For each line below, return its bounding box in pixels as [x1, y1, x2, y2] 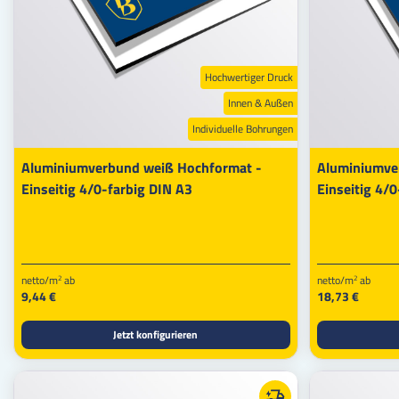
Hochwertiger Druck [204, 68, 293, 85]
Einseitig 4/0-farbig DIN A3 [21, 177, 192, 199]
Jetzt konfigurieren [113, 325, 199, 343]
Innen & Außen [227, 94, 293, 111]
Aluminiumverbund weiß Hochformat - [21, 156, 262, 178]
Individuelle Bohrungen [191, 119, 293, 137]
